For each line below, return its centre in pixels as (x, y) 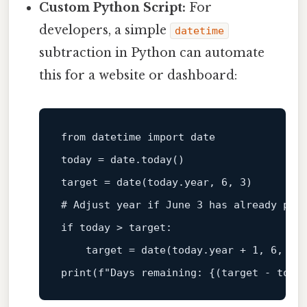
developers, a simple (105, 30)
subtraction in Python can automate (152, 52)
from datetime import (125, 137)
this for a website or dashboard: (138, 75)
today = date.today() (122, 159)
